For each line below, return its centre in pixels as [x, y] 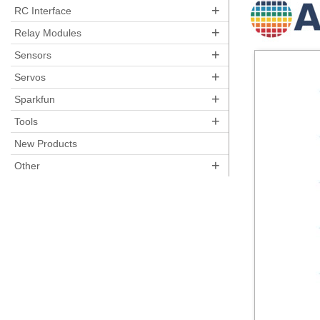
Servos [30, 77]
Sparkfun [35, 99]
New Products [46, 144]
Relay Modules [48, 33]
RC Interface [43, 11]
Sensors [33, 55]
